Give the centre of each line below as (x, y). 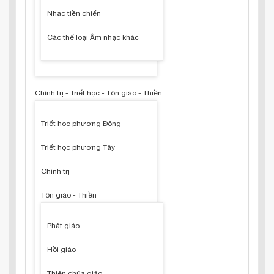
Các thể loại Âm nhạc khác (93, 37)
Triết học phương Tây (78, 147)
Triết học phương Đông (81, 124)
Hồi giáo (61, 250)
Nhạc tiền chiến (74, 13)
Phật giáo (63, 226)
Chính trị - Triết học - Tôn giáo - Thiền (98, 93)
